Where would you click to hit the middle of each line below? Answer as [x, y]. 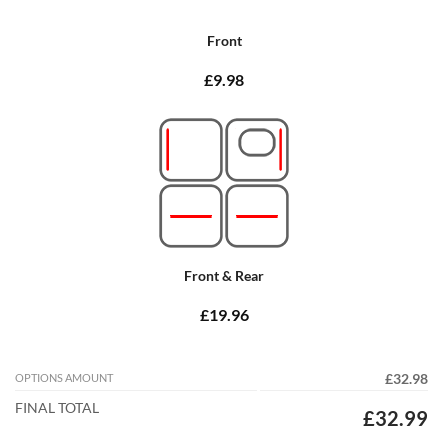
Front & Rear [224, 275]
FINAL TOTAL [57, 407]
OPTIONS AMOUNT [64, 377]
